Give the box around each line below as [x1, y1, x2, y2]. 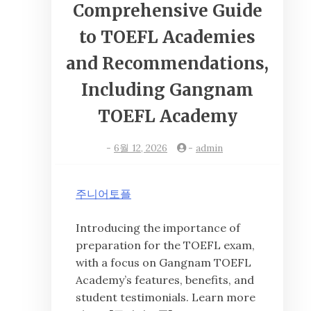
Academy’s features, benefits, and [76, 273, 254, 287]
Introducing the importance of [76, 221, 240, 235]
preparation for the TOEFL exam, [76, 238, 255, 253]
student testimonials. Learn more [76, 290, 255, 305]
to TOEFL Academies [79, 26, 255, 49]
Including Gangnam [81, 79, 253, 101]
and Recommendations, [66, 53, 269, 75]
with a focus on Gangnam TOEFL [76, 255, 251, 270]
